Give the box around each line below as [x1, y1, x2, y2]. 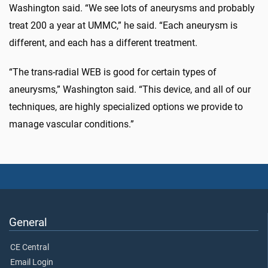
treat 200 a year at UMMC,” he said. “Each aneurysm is [9, 19, 237, 31]
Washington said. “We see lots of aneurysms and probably [9, 2, 255, 14]
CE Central [10, 242, 49, 253]
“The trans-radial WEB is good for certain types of [9, 66, 217, 78]
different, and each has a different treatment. [9, 36, 197, 48]
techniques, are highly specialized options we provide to [9, 100, 243, 112]
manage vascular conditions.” [9, 118, 134, 130]
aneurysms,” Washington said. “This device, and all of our [9, 83, 251, 95]
